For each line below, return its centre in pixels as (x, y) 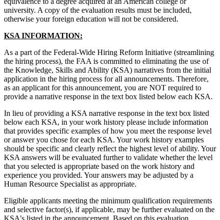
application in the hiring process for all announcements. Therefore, (106, 79)
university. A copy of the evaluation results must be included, (98, 10)
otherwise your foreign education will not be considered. (91, 19)
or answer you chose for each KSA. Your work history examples (104, 140)
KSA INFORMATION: (43, 36)
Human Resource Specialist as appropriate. (70, 184)
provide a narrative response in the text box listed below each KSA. (108, 97)
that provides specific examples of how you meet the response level (108, 131)
